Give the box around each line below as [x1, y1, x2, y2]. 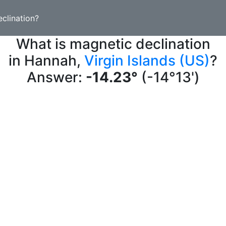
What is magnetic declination [16, 35, 210, 52]
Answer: [26, 69, 86, 86]
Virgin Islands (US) [84, 52, 210, 69]
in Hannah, [9, 52, 84, 69]
